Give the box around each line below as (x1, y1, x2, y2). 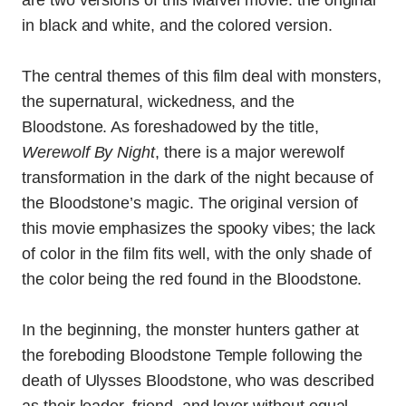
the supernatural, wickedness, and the (22, 92, 295, 111)
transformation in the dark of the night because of (22, 169, 374, 187)
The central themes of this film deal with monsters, (22, 67, 382, 85)
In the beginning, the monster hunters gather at (22, 321, 359, 340)
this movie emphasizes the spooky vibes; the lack (22, 219, 376, 237)
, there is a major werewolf (155, 143, 344, 161)
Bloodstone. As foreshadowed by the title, (22, 118, 319, 136)
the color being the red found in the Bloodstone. (22, 270, 362, 288)
